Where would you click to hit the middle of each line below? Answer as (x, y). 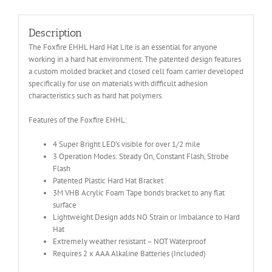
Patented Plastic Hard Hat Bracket (108, 180)
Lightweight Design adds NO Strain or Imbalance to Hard (146, 217)
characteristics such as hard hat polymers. (96, 95)
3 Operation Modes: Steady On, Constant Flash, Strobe (141, 156)
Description (55, 32)
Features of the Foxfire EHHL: (77, 120)
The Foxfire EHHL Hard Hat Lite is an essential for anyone (123, 47)
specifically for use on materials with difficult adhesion (118, 83)
